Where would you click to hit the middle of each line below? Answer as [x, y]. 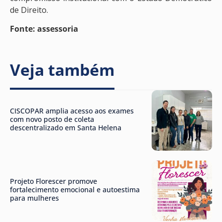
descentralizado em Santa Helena [66, 127]
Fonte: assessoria [44, 29]
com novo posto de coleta [52, 119]
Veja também [62, 69]
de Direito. [29, 10]
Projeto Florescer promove [54, 181]
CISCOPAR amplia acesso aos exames [72, 111]
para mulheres [34, 198]
